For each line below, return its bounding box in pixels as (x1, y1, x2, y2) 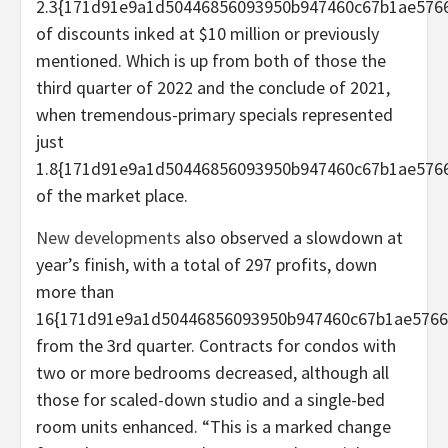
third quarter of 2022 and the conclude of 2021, (36, 76, 390, 100)
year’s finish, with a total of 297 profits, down (36, 253, 377, 277)
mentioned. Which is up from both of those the (36, 49, 386, 73)
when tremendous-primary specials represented (36, 103, 393, 127)
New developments (36, 226, 181, 250)
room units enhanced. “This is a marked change (36, 415, 391, 439)
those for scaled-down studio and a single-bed (36, 388, 385, 412)
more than (36, 280, 114, 304)
